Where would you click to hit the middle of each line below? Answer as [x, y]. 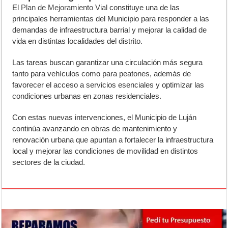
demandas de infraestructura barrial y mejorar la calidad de [110, 30]
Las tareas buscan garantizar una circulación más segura [108, 62]
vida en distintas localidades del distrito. [78, 41]
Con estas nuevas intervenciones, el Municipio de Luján [105, 117]
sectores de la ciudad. [49, 162]
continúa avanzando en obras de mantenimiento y [95, 128]
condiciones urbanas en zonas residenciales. [87, 96]
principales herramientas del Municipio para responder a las [111, 18]
